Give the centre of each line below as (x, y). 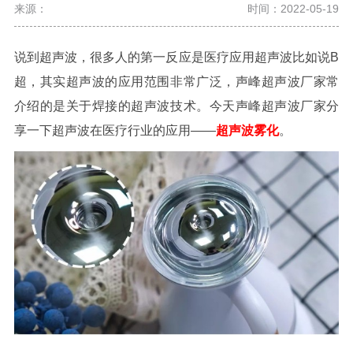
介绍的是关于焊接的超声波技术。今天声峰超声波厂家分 (176, 106)
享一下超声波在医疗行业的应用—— (115, 130)
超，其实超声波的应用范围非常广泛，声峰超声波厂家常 (176, 81)
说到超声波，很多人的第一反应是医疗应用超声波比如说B (176, 57)
